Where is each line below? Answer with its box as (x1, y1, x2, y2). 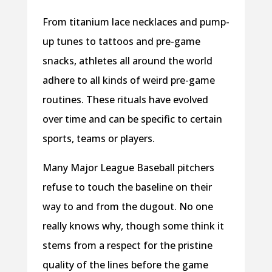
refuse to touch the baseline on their (42, 180, 212, 194)
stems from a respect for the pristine (42, 239, 212, 253)
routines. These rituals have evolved (42, 93, 208, 107)
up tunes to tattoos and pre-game (42, 35, 200, 49)
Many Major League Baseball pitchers (42, 161, 214, 175)
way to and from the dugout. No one (42, 200, 213, 214)
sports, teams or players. (42, 132, 155, 146)
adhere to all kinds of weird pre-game (42, 73, 215, 87)
